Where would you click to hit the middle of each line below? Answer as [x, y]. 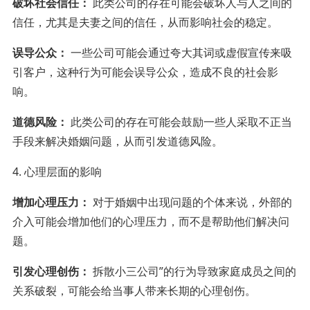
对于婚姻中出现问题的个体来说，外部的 [191, 202]
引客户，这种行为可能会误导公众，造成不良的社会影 [145, 72]
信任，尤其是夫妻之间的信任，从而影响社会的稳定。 [145, 22]
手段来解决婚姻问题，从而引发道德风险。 [117, 141]
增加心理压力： [51, 202]
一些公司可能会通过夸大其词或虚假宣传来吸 [180, 52]
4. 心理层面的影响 [57, 171]
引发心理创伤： [51, 271]
